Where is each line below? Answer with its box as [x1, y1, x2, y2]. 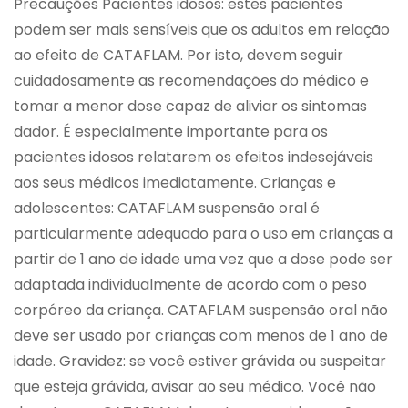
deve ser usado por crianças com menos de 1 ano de [14, 325, 388, 347]
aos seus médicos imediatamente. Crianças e [14, 172, 336, 194]
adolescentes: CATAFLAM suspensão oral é [14, 198, 320, 219]
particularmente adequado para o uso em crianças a [14, 223, 393, 245]
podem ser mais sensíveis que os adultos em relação [14, 19, 390, 41]
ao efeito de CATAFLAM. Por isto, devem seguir [14, 45, 343, 66]
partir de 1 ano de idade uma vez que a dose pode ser [14, 249, 393, 270]
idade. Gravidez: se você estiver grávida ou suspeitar [14, 351, 386, 372]
